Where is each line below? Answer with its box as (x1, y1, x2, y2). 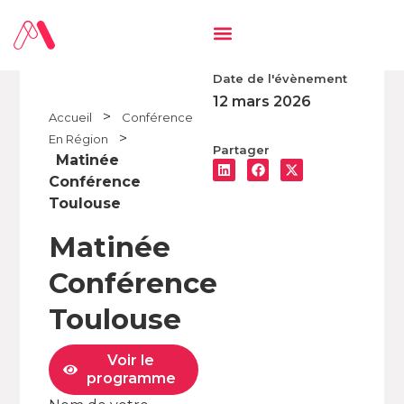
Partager (212, 142, 270, 157)
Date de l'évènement (212, 71, 347, 86)
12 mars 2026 (212, 93, 311, 110)
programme (86, 370, 176, 387)
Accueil (49, 110, 93, 124)
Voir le (107, 352, 155, 369)
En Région (49, 132, 109, 146)
